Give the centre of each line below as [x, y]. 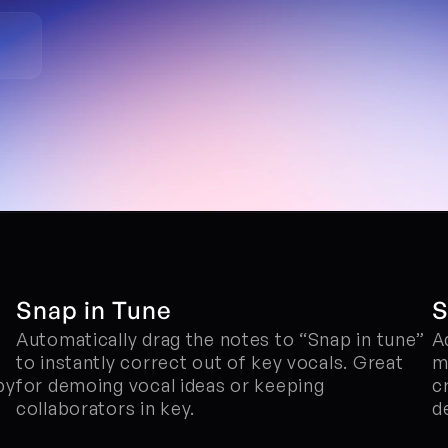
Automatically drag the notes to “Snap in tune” [221, 339]
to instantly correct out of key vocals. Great [210, 362]
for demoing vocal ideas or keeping [170, 385]
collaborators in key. [106, 408]
